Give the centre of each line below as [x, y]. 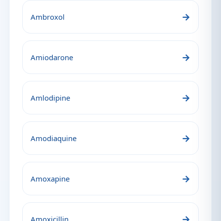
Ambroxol [48, 17]
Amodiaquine [54, 138]
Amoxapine [50, 179]
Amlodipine [50, 98]
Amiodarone [52, 57]
